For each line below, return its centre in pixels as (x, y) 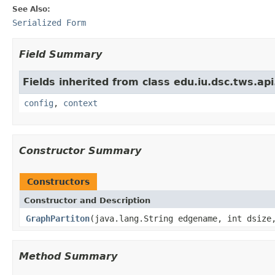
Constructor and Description (87, 200)
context (80, 103)
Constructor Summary (80, 150)
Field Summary (60, 54)
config (39, 103)
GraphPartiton (58, 218)
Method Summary (68, 256)
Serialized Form (49, 22)
